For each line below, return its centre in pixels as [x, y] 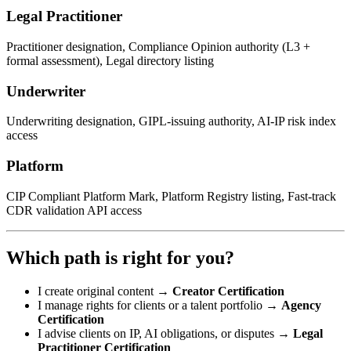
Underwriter [46, 91]
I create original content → [103, 291]
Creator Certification [228, 291]
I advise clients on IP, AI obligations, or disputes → [164, 333]
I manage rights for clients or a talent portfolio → [158, 305]
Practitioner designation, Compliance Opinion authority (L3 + [158, 47]
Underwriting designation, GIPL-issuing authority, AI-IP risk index [171, 121]
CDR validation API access [74, 210]
